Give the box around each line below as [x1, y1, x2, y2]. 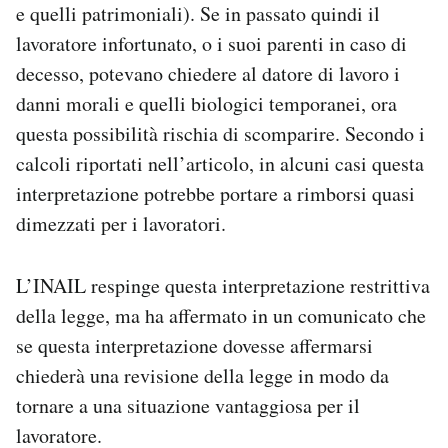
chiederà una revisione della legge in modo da [16, 362, 389, 390]
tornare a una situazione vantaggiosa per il [16, 392, 360, 420]
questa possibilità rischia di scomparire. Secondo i [16, 120, 425, 148]
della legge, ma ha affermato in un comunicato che [16, 302, 426, 330]
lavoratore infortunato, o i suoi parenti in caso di [16, 30, 407, 58]
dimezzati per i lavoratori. [16, 210, 226, 238]
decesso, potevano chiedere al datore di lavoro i [16, 60, 400, 88]
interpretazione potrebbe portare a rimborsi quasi [16, 180, 415, 208]
